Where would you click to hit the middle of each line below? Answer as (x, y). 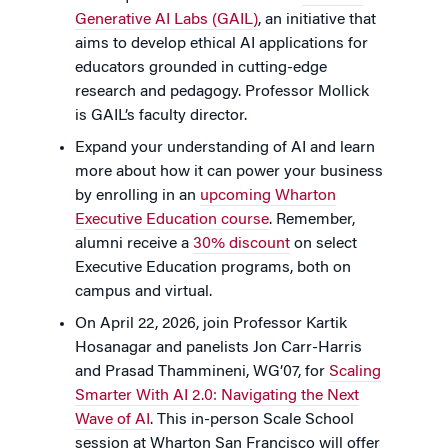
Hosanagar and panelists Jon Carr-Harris (218, 348)
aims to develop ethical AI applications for (221, 44)
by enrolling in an (137, 196)
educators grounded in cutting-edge (201, 68)
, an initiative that (317, 20)
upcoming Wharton (268, 196)
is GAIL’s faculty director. (161, 116)
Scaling (355, 372)
